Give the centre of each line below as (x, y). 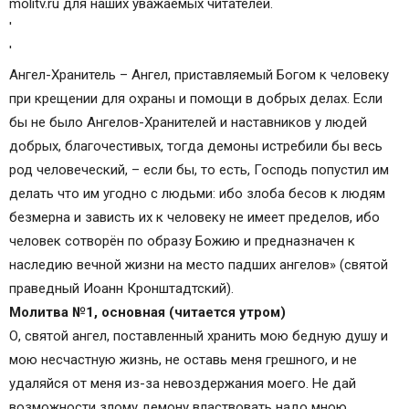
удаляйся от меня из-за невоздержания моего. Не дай (183, 384)
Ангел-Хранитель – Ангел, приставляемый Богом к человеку (199, 75)
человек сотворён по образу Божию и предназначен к (182, 241)
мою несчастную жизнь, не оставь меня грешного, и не (183, 360)
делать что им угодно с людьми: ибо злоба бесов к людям (197, 194)
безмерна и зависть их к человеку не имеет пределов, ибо (194, 218)
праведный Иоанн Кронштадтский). (121, 289)
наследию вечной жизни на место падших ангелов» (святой (199, 265)
